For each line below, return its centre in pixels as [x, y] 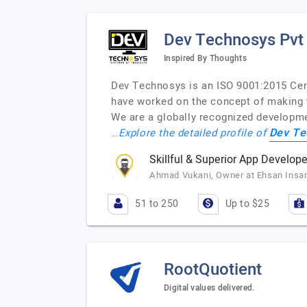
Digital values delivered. [209, 287]
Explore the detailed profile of [194, 133]
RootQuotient [213, 269]
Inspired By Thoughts [205, 58]
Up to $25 [247, 204]
